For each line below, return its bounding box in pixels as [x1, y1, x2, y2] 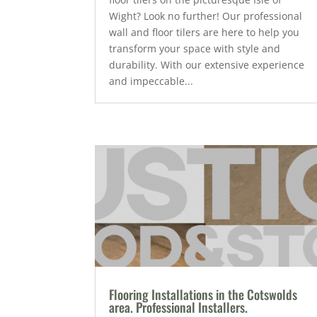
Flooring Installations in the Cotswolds [109, 285, 298, 304]
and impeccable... [109, 74, 194, 88]
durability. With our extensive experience [109, 57, 305, 71]
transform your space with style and [109, 41, 281, 55]
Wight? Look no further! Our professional [109, 8, 303, 23]
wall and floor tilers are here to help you [109, 25, 300, 39]
